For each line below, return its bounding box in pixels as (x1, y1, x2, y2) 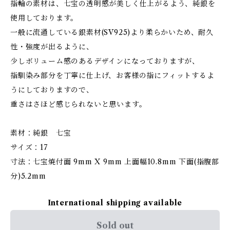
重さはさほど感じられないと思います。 (10, 100, 147, 109)
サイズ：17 (10, 143, 48, 152)
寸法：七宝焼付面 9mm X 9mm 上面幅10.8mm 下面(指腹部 (10, 157, 219, 166)
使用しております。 (10, 13, 79, 23)
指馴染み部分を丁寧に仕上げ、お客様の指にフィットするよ (10, 71, 215, 80)
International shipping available (47, 198, 183, 207)
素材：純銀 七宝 (10, 128, 71, 138)
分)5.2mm (10, 171, 56, 181)
